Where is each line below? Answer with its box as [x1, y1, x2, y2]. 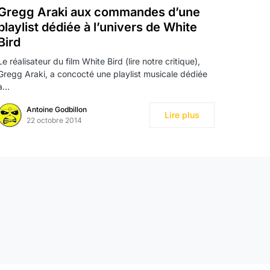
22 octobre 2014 [27, 115, 82, 125]
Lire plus [165, 109, 199, 120]
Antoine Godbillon [27, 104, 87, 114]
